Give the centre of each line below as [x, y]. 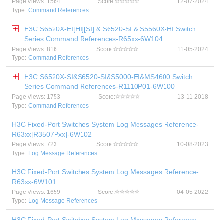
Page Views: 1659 [36, 192]
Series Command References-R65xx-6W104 [93, 39]
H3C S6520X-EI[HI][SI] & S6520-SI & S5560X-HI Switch [110, 29]
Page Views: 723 [34, 144]
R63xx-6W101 [34, 182]
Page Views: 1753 [36, 97]
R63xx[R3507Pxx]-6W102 [52, 134]
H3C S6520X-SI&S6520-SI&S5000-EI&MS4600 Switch [108, 77]
